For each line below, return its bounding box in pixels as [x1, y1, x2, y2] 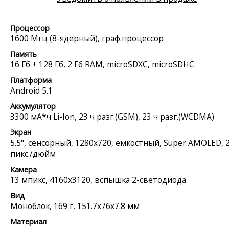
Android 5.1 [10, 84, 53, 96]
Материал [10, 216, 47, 226]
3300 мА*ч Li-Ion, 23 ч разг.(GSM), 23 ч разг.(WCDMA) [10, 110, 214, 122]
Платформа [10, 75, 52, 85]
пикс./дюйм [10, 148, 56, 159]
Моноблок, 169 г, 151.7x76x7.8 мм [10, 200, 140, 212]
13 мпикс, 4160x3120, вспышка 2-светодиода [10, 174, 186, 186]
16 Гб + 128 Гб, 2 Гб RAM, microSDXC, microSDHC [10, 58, 194, 70]
